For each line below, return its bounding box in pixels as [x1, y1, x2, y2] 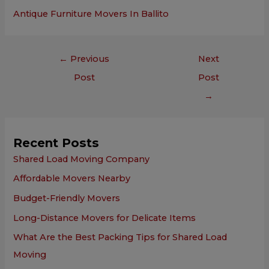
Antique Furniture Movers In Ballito [13, 8, 169, 19]
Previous [68, 53, 110, 64]
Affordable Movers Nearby [13, 173, 131, 184]
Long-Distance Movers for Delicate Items [13, 212, 196, 223]
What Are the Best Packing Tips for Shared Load [13, 232, 228, 243]
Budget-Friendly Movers [13, 192, 121, 204]
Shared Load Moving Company [13, 153, 150, 165]
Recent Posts [13, 135, 100, 150]
